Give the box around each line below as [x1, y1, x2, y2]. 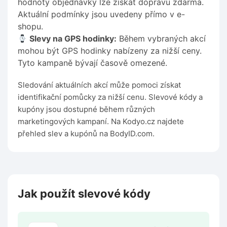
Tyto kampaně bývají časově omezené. [18, 58, 167, 68]
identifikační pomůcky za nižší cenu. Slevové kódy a [18, 92, 203, 102]
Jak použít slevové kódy [18, 187, 150, 201]
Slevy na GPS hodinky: [29, 33, 117, 44]
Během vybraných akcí [117, 33, 206, 44]
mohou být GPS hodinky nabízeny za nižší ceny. [18, 46, 202, 56]
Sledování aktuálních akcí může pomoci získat [18, 80, 181, 90]
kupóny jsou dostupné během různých [18, 104, 155, 115]
